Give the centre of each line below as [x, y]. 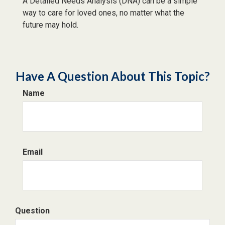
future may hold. [50, 25]
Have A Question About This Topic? [113, 76]
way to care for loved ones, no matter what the [103, 13]
